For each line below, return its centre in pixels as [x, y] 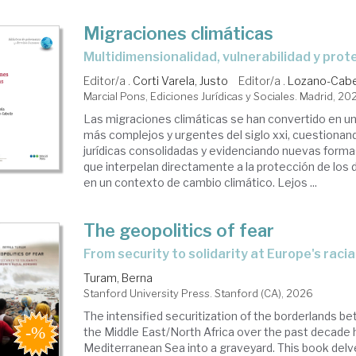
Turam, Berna [118, 278]
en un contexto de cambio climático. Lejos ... [201, 182]
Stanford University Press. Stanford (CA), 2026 [199, 293]
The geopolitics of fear [179, 230]
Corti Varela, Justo [181, 81]
